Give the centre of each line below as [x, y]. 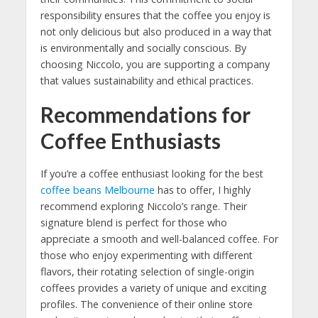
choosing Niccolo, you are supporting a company [155, 64]
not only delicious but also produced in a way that [156, 31]
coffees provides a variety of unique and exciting [153, 287]
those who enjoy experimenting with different [146, 255]
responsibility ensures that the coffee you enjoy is [155, 15]
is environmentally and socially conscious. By [143, 48]
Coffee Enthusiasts [130, 141]
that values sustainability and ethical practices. [147, 80]
